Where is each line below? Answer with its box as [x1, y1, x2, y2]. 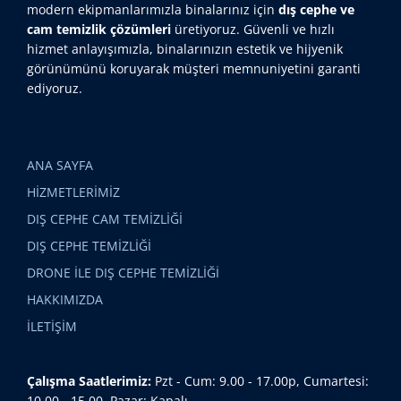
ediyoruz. [27, 79, 82, 97]
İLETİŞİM [27, 317, 77, 335]
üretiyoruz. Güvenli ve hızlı [171, 20, 335, 38]
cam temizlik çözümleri [27, 20, 171, 38]
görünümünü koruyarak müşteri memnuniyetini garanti [27, 59, 361, 77]
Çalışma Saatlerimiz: [27, 371, 151, 389]
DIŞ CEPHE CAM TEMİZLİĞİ [27, 209, 183, 227]
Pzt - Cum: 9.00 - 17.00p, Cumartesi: [151, 371, 369, 389]
